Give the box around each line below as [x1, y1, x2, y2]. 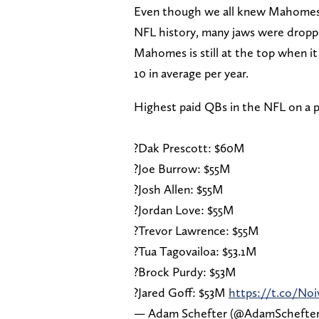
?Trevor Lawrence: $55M [134, 223, 259, 239]
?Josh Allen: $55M [134, 182, 224, 197]
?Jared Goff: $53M [134, 285, 229, 300]
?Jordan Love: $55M [134, 202, 234, 218]
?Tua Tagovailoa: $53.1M [134, 244, 257, 259]
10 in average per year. [134, 66, 249, 81]
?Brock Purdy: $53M [134, 264, 236, 280]
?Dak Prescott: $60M [134, 140, 245, 156]
